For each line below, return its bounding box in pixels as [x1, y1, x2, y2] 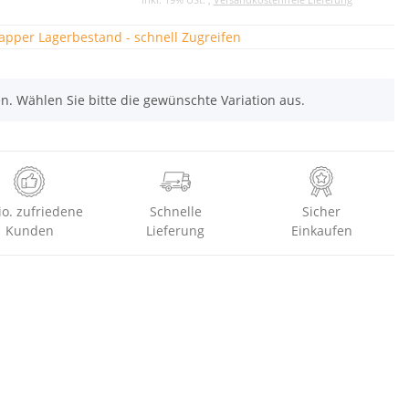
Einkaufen [290, 221, 352, 239]
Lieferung [146, 221, 204, 239]
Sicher [302, 202, 341, 220]
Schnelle [149, 202, 202, 220]
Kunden [5, 221, 54, 239]
